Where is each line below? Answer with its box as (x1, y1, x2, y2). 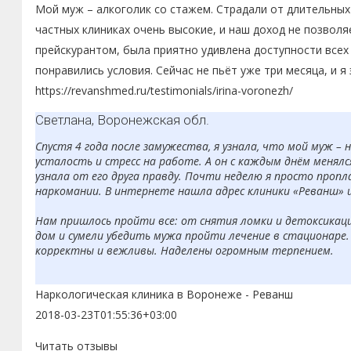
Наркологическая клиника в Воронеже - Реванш (35, 287, 293, 302)
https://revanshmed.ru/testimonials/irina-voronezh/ (35, 83, 293, 99)
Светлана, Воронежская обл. (35, 112, 209, 128)
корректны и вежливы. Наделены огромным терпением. (35, 243, 334, 259)
